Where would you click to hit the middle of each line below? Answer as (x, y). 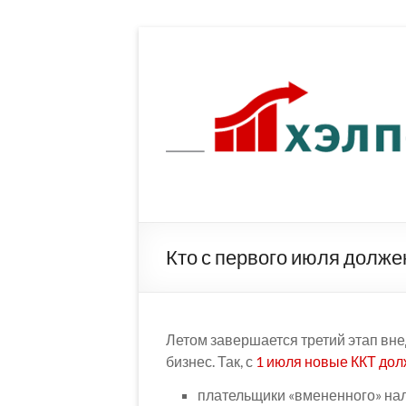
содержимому (184, 71)
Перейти (167, 35)
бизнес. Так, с (209, 362)
